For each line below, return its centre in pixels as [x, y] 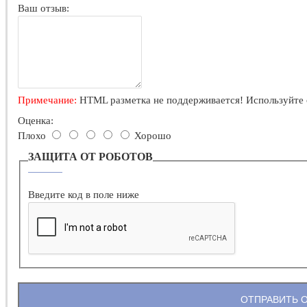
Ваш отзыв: [44, 9]
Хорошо [153, 136]
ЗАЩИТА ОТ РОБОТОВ [91, 157]
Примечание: [47, 100]
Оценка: [36, 121]
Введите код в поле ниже [84, 194]
